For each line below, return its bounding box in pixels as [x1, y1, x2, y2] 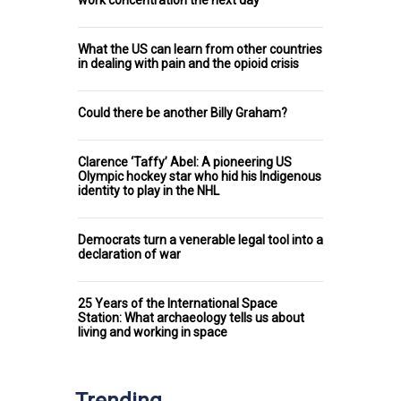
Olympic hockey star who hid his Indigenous [78, 169, 321, 184]
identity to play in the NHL [78, 183, 219, 199]
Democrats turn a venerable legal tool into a [78, 233, 323, 248]
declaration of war [78, 247, 181, 262]
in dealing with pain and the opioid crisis [78, 56, 299, 72]
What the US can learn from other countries [78, 42, 322, 57]
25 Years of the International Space [78, 296, 277, 311]
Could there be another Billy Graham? [78, 106, 287, 121]
